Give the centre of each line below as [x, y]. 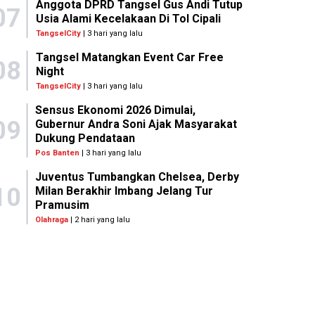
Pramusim [63, 205]
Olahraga [52, 220]
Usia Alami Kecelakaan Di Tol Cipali [128, 19]
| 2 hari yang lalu [99, 220]
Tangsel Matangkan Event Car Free [129, 58]
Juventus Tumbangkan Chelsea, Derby [137, 177]
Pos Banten [58, 153]
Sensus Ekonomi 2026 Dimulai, [116, 110]
